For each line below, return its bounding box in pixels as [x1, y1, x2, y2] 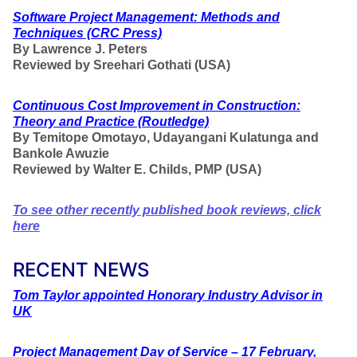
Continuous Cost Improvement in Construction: [13, 99, 300, 112]
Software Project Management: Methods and [13, 10, 280, 24]
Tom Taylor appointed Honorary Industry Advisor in [13, 288, 323, 302]
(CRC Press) [84, 26, 162, 40]
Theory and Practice [13, 115, 135, 128]
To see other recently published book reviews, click [13, 203, 321, 217]
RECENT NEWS [13, 258, 149, 281]
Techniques [13, 26, 84, 40]
